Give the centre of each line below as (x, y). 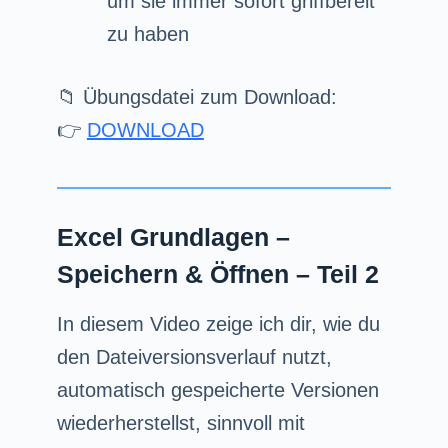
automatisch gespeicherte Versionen (217, 389)
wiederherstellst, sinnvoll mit (180, 422)
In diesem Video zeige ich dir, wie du (218, 323)
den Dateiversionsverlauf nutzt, (194, 356)
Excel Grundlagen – (173, 236)
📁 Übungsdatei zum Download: (196, 96)
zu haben (147, 33)
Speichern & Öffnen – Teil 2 (217, 273)
